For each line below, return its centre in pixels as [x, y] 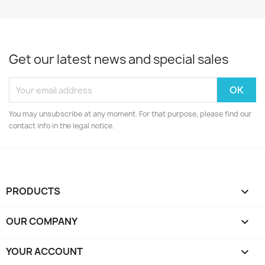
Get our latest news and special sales [119, 59]
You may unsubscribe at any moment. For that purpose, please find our [130, 114]
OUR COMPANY [42, 221]
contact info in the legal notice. [62, 126]
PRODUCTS [33, 191]
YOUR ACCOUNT [44, 251]
